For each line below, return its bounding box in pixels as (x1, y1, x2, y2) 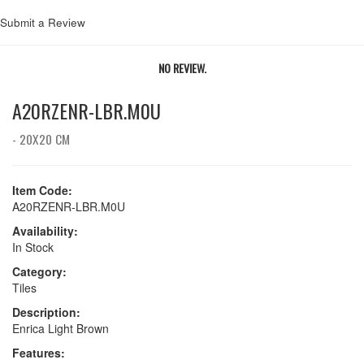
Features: (12, 344, 65, 362)
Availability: (12, 223, 78, 240)
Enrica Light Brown (12, 320, 109, 337)
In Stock (12, 239, 54, 256)
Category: (12, 263, 67, 280)
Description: (12, 304, 80, 321)
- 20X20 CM (12, 129, 70, 149)
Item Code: (12, 182, 72, 199)
